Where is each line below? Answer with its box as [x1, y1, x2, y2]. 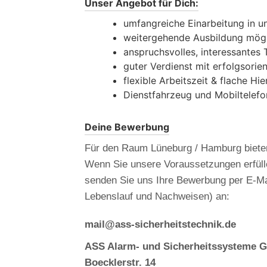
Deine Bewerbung [85, 120, 169, 133]
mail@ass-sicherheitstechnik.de [85, 218, 236, 230]
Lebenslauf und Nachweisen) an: [85, 190, 229, 202]
